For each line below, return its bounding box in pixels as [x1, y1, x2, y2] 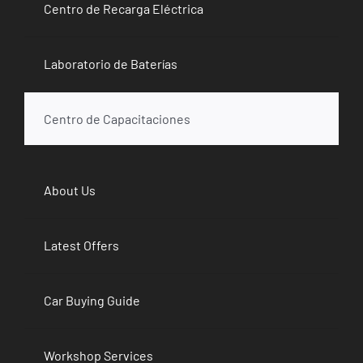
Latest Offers [43, 237, 119, 254]
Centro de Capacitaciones [43, 111, 190, 127]
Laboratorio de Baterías [43, 56, 177, 72]
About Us [43, 182, 96, 199]
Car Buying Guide [43, 293, 140, 309]
